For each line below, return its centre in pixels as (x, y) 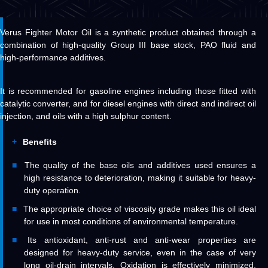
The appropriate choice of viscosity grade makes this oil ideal (139, 209)
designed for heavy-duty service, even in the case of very (140, 253)
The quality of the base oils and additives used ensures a (140, 165)
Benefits (40, 142)
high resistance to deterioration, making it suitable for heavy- (140, 178)
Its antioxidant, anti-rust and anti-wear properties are (142, 240)
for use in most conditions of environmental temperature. (131, 222)
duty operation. (52, 191)
